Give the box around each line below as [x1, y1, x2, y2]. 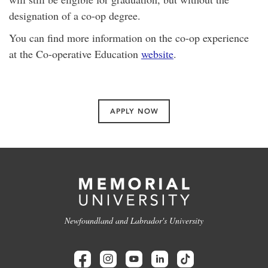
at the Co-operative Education [9, 47, 141, 61]
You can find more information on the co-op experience [9, 31, 249, 45]
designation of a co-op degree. [9, 8, 141, 23]
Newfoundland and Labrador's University [65, 215, 203, 226]
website [141, 47, 173, 61]
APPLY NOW [109, 107, 159, 115]
